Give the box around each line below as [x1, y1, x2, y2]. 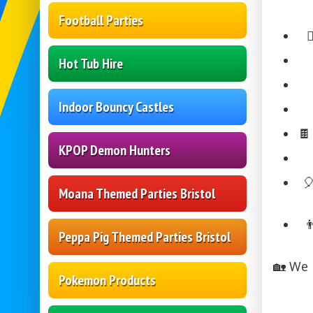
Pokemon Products [59, 271, 156, 290]
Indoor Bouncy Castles [59, 98, 174, 117]
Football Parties [59, 11, 143, 30]
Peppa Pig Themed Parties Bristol [59, 228, 231, 247]
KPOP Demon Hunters [59, 141, 170, 160]
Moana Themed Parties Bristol [59, 184, 215, 203]
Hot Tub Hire [59, 54, 123, 73]
